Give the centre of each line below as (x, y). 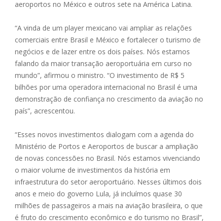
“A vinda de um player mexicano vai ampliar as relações (103, 28)
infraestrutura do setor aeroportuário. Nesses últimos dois (108, 182)
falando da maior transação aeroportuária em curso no (103, 63)
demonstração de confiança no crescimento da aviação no (109, 99)
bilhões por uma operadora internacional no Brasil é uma (106, 87)
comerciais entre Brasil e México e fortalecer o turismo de (108, 39)
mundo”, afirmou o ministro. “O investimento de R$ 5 (100, 75)
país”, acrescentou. (45, 110)
